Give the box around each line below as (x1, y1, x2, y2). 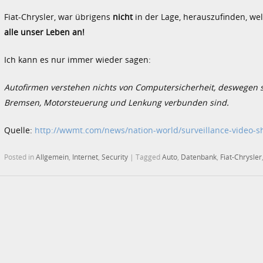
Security (102, 151, 128, 161)
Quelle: (4, 124, 35, 136)
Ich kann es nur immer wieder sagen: (4, 53, 151, 65)
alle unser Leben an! (4, 26, 85, 38)
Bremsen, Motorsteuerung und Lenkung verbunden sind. (4, 96, 231, 108)
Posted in (4, 151, 36, 161)
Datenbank (181, 151, 217, 161)
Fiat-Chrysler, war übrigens (4, 11, 113, 22)
